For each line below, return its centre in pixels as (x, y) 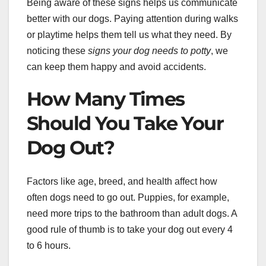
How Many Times (106, 99)
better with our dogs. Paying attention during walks (132, 19)
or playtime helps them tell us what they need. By (129, 35)
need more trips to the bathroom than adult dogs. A (132, 213)
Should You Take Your (125, 123)
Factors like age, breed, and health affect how (122, 181)
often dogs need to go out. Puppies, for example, (128, 197)
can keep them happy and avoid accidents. (116, 67)
